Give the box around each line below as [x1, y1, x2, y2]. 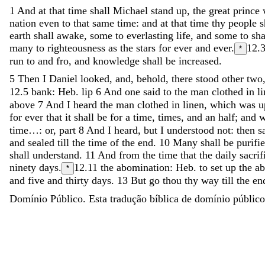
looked [80, 72, 109, 85]
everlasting [127, 29, 176, 41]
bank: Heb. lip [31, 85, 93, 98]
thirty [66, 174, 92, 186]
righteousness [47, 41, 108, 54]
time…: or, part [9, 124, 76, 136]
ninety [9, 161, 39, 173]
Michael [113, 4, 151, 17]
